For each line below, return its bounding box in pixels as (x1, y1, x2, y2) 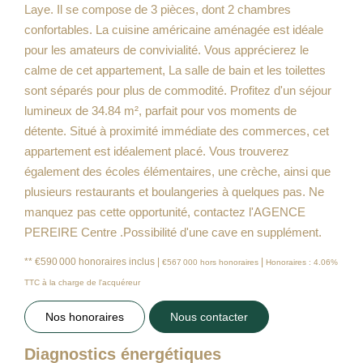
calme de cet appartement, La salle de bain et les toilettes (24, 62, 326, 77)
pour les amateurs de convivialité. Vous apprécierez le (24, 42, 309, 57)
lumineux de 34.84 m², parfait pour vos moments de (24, 103, 297, 117)
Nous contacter (170, 310, 248, 323)
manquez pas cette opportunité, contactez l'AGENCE (24, 204, 305, 219)
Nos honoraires (45, 310, 124, 323)
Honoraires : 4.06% (266, 257, 338, 267)
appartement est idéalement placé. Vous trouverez (24, 143, 289, 158)
